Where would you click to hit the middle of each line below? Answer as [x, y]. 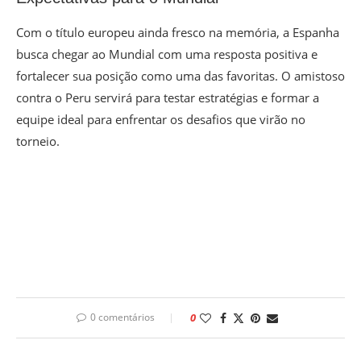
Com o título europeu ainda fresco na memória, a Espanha [178, 33]
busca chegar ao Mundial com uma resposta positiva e [167, 54]
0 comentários [122, 317]
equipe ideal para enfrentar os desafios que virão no [161, 120]
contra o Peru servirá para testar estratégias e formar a [168, 98]
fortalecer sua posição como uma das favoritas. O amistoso [180, 76]
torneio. [38, 141]
